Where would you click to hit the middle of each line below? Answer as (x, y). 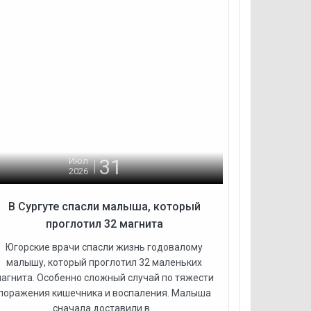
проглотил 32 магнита (104, 224)
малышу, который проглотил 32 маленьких (104, 262)
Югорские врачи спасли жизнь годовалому (104, 247)
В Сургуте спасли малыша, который (104, 206)
